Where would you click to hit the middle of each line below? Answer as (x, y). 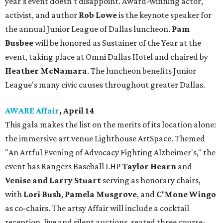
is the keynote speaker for (164, 15)
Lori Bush (42, 194)
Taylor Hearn (149, 167)
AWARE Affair (32, 111)
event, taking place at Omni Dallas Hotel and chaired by (107, 57)
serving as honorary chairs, (152, 180)
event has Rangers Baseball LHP (63, 167)
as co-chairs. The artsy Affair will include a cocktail (97, 208)
